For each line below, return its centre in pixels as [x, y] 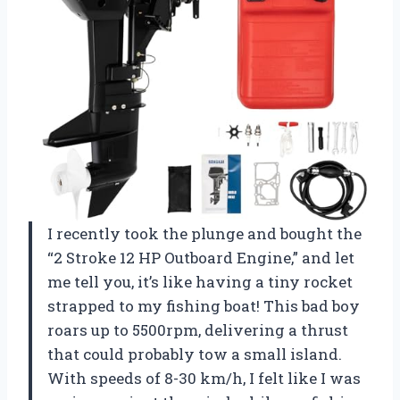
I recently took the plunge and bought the [204, 234]
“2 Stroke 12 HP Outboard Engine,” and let [201, 258]
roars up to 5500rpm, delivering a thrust [198, 330]
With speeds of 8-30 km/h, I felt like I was [204, 379]
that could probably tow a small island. [195, 354]
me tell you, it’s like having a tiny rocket [200, 282]
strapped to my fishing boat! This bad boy [204, 306]
